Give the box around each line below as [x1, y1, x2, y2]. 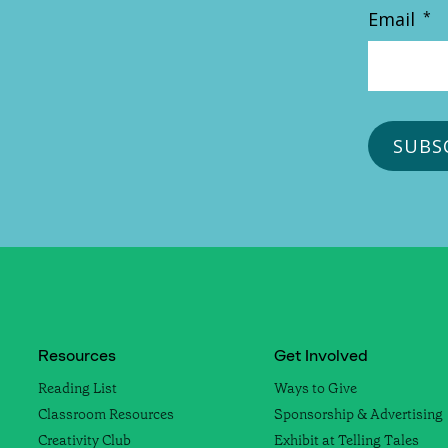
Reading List [38, 379, 117, 398]
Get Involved [274, 345, 368, 367]
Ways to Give [274, 379, 357, 398]
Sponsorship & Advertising [274, 405, 443, 424]
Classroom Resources [38, 405, 174, 424]
